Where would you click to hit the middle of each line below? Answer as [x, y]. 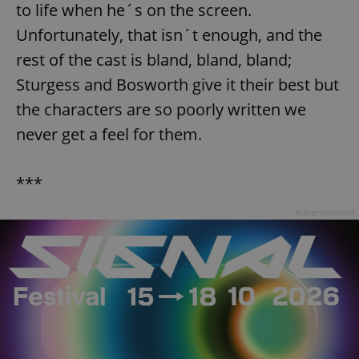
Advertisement [325, 212]
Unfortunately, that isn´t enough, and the [169, 35]
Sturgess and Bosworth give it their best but [177, 85]
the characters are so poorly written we [161, 110]
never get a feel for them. [109, 135]
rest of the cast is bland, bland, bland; [154, 60]
